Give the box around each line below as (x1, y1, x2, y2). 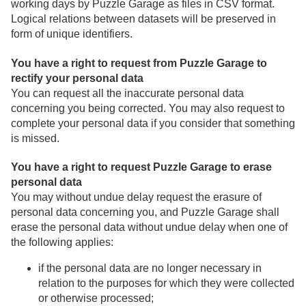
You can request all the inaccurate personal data (11, 87, 244, 99)
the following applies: (11, 236, 113, 248)
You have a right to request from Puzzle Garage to (11, 57, 267, 69)
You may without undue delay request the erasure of (11, 191, 262, 203)
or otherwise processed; (38, 292, 154, 304)
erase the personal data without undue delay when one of (11, 221, 288, 233)
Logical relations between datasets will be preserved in (11, 13, 276, 25)
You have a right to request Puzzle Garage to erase (11, 161, 272, 173)
